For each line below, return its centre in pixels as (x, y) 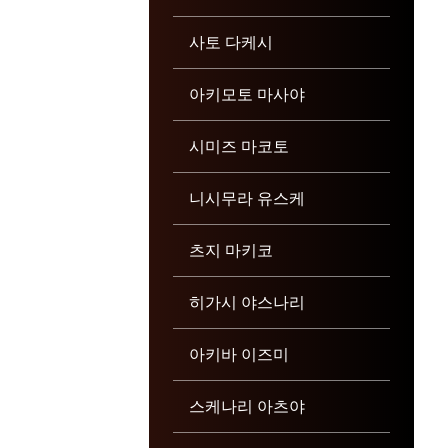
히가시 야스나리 (246, 301)
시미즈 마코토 (238, 145)
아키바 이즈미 (238, 353)
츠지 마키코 (230, 249)
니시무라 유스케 (246, 197)
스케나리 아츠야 (246, 405)
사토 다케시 (230, 41)
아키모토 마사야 (246, 93)
